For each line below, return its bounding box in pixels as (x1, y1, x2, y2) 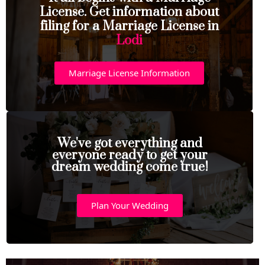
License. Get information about (40, 4, 219, 20)
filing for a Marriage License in (40, 18, 219, 34)
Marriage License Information (69, 67, 190, 79)
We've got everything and (57, 135, 202, 151)
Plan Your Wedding (91, 199, 169, 211)
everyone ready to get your (52, 147, 208, 163)
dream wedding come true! (51, 159, 208, 175)
